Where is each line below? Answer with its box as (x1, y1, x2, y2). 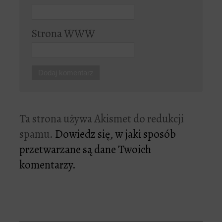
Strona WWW (32, 26, 95, 42)
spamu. (19, 126, 55, 142)
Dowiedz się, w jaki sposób (55, 126, 176, 142)
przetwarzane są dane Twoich (19, 141, 151, 157)
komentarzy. (19, 157, 76, 172)
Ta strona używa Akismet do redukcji (19, 111, 184, 126)
